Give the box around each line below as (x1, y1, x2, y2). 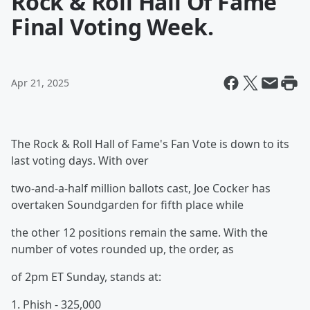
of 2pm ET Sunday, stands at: (11, 269, 161, 284)
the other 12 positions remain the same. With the (11, 225, 268, 240)
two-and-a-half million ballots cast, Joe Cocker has (11, 181, 271, 196)
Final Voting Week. (11, 12, 214, 42)
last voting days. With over (11, 153, 149, 168)
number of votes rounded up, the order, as (11, 241, 234, 257)
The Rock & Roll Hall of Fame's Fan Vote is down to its (11, 136, 289, 152)
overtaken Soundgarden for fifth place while (11, 197, 244, 212)
